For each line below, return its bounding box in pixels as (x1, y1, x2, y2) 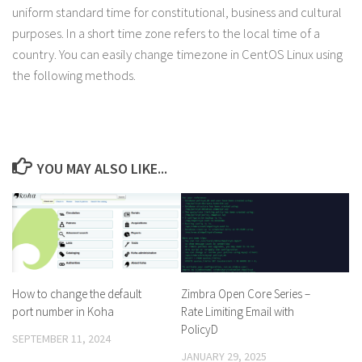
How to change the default (12, 285, 141, 301)
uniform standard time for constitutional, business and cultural (12, 4, 342, 21)
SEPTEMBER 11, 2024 (12, 330, 111, 346)
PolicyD (181, 321, 218, 337)
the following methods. (12, 67, 136, 84)
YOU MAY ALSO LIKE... (36, 158, 167, 178)
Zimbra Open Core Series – (181, 285, 310, 301)
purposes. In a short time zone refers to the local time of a (12, 25, 320, 42)
